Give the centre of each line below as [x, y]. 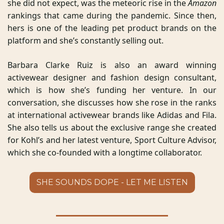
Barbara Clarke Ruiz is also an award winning [112, 65]
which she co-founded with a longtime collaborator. [105, 152]
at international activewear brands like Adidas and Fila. [112, 115]
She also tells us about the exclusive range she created [112, 127]
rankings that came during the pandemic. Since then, [112, 15]
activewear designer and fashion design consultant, [112, 77]
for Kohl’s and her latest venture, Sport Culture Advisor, [112, 140]
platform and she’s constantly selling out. [86, 40]
